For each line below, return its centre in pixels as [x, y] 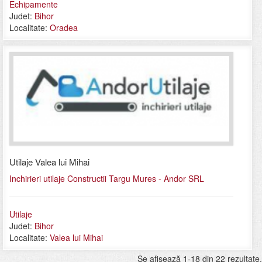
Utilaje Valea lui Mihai [49, 162]
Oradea [64, 28]
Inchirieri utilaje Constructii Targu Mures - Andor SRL [107, 179]
